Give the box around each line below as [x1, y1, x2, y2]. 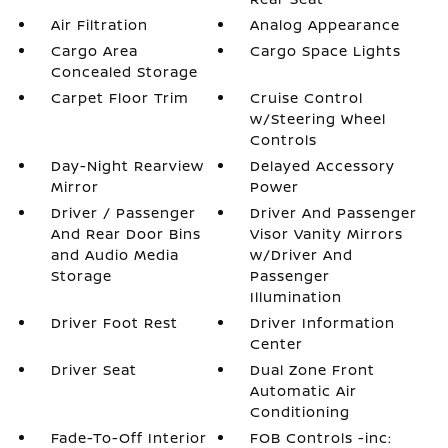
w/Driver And [250, 245, 354, 264]
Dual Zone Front [250, 360, 376, 379]
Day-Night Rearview [50, 156, 204, 175]
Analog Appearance [250, 15, 401, 34]
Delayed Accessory [250, 156, 396, 175]
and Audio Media [50, 245, 179, 264]
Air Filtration [50, 15, 148, 34]
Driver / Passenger [50, 203, 196, 222]
